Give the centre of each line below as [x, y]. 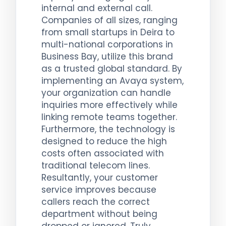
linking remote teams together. [109, 117]
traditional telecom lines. [96, 165]
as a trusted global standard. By [112, 68]
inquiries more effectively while [109, 105]
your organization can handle [106, 93]
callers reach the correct [96, 202]
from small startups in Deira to [108, 32]
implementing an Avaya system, [112, 80]
